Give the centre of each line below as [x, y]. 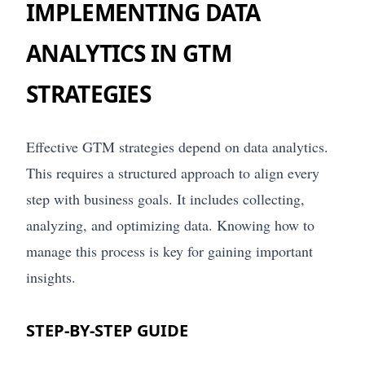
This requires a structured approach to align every [173, 172]
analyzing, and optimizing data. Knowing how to [170, 224]
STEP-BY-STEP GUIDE [107, 330]
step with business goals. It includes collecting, [165, 198]
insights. [51, 277]
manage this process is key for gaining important [169, 251]
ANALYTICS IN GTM [129, 53]
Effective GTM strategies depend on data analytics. [177, 146]
